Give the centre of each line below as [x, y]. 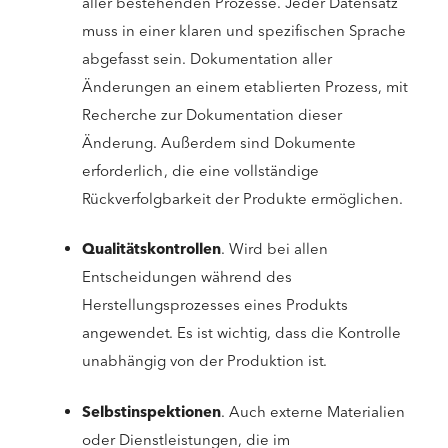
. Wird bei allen [274, 249]
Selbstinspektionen [151, 411]
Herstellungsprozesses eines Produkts [215, 305]
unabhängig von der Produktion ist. [204, 361]
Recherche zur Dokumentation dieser [212, 114]
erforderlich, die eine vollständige [200, 170]
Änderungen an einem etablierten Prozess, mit [245, 86]
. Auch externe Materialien [313, 411]
